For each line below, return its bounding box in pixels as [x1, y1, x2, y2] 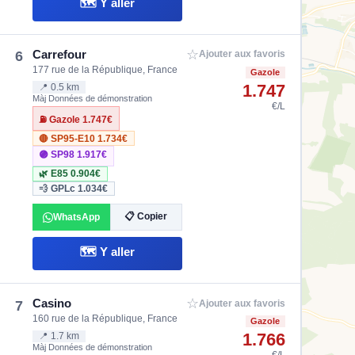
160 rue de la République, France [32, 313, 178, 325]
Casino [32, 296, 72, 311]
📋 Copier [124, 210, 168, 222]
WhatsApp [52, 212, 100, 223]
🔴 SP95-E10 [39, 133, 98, 143]
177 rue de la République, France [32, 64, 178, 76]
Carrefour [32, 47, 87, 61]
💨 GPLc [39, 183, 78, 193]
